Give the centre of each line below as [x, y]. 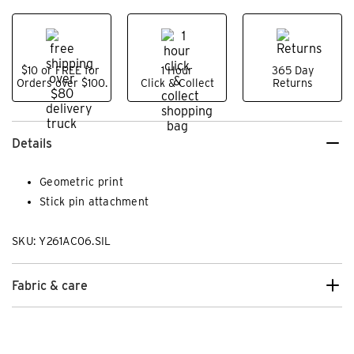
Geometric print [81, 182]
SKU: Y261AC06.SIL [62, 241]
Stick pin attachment [94, 202]
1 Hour [177, 71]
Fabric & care [50, 285]
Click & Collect [177, 83]
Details [32, 143]
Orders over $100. [62, 83]
